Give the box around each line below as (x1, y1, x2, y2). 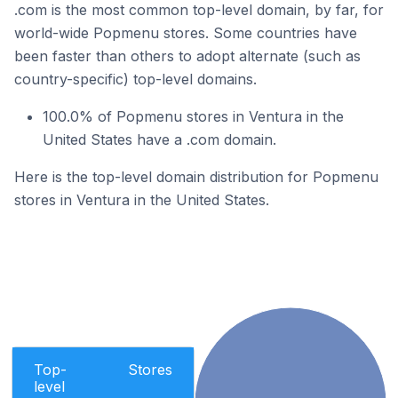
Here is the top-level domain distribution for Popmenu (14, 168, 378, 186)
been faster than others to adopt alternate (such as (14, 47, 361, 65)
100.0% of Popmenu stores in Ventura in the (43, 107, 344, 125)
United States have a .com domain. (43, 131, 276, 148)
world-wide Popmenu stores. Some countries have (14, 24, 357, 42)
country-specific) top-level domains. (14, 70, 257, 88)
